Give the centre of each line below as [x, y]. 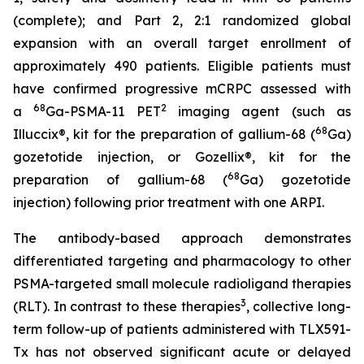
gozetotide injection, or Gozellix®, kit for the [182, 157]
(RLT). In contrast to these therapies [127, 306]
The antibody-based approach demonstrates [182, 238]
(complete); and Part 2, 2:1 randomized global [182, 20]
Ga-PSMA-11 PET [103, 111]
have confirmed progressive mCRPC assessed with [182, 89]
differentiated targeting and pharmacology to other [182, 261]
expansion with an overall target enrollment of [182, 43]
